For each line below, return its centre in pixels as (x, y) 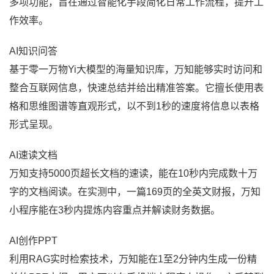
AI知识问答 (33, 51)
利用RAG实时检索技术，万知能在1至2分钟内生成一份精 (133, 259)
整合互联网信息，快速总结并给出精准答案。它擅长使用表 (136, 87)
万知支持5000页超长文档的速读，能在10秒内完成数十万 (133, 173)
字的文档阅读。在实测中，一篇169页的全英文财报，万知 (135, 191)
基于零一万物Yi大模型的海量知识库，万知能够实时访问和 (136, 69)
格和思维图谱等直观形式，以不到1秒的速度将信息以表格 (134, 106)
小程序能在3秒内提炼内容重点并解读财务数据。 (115, 210)
